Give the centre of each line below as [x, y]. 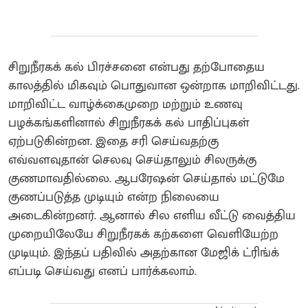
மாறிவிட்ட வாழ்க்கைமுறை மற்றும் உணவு [125, 104]
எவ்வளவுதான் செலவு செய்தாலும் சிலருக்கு [132, 160]
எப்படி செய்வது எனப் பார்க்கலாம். [104, 271]
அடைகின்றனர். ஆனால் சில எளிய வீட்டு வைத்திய [152, 216]
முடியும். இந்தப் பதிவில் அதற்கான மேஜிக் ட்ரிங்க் [144, 253]
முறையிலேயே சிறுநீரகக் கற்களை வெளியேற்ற [143, 234]
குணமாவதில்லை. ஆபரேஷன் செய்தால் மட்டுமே [146, 178]
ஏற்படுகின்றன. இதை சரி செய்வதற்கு [113, 141]
